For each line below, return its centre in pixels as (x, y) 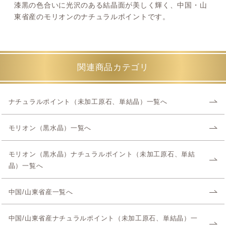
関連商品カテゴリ (113, 68)
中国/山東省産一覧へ (41, 192)
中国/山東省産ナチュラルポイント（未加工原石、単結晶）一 (103, 219)
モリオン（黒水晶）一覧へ (50, 128)
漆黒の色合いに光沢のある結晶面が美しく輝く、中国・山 (111, 5)
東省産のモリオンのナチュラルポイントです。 (92, 17)
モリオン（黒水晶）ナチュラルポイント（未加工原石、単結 (102, 155)
